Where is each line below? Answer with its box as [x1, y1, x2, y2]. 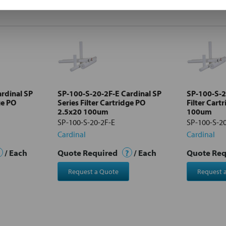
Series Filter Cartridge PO [58, 97, 145, 107]
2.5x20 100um [58, 106, 108, 117]
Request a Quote [68, 166, 119, 176]
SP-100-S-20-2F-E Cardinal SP [58, 88, 161, 98]
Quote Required [58, 147, 119, 158]
